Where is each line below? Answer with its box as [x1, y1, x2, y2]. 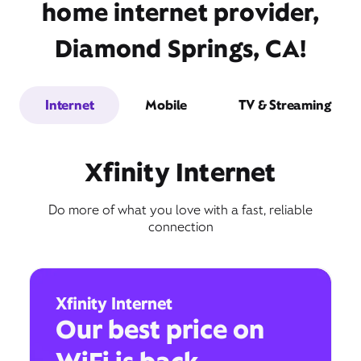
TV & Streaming [239, 96, 331, 114]
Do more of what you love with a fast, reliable [48, 201, 313, 218]
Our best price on [56, 312, 264, 346]
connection [147, 218, 214, 235]
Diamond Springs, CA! [55, 32, 306, 64]
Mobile [145, 96, 188, 114]
